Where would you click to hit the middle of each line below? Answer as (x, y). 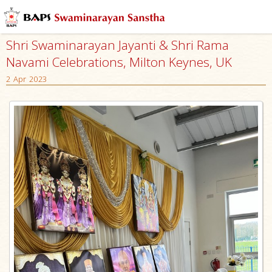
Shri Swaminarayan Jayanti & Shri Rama (117, 45)
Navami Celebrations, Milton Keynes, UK (119, 62)
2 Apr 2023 (26, 79)
